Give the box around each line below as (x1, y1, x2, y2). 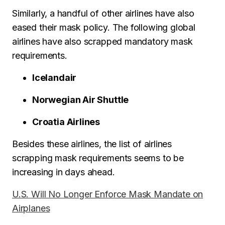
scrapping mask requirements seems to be (12, 153, 184, 163)
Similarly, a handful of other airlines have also (12, 8, 194, 19)
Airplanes (12, 203, 50, 213)
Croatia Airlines (32, 117, 100, 127)
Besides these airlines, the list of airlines (12, 139, 172, 149)
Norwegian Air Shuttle (32, 94, 129, 105)
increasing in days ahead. (12, 167, 115, 177)
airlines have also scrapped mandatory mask (12, 36, 193, 47)
